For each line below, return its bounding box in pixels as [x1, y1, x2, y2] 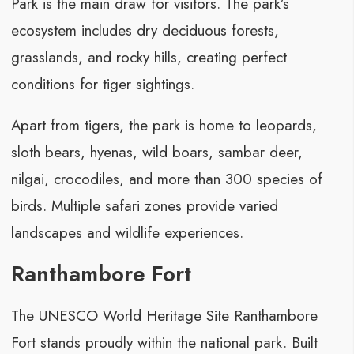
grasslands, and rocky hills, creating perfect [10, 47, 287, 69]
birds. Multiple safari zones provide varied [10, 195, 278, 217]
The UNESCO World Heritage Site [10, 305, 234, 327]
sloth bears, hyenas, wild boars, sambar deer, [10, 141, 303, 164]
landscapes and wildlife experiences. [10, 222, 243, 244]
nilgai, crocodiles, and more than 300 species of [10, 168, 322, 190]
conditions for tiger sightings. [10, 73, 194, 96]
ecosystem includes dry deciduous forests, [10, 20, 279, 42]
